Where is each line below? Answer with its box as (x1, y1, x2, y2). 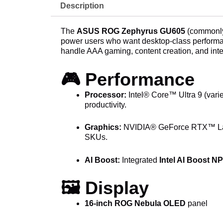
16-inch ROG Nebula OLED (85, 199, 186, 208)
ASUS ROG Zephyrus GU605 (77, 27, 185, 35)
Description (60, 1, 105, 10)
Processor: (85, 90, 126, 99)
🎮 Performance (61, 69, 195, 90)
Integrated (120, 155, 159, 164)
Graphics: (85, 123, 121, 132)
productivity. (85, 100, 126, 109)
